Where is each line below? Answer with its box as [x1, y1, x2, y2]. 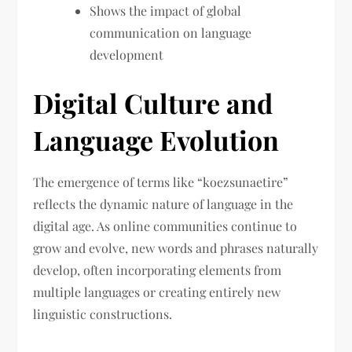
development [90, 46, 164, 64]
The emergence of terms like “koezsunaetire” [33, 174, 289, 191]
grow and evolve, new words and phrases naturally [33, 240, 319, 257]
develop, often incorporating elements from [33, 262, 282, 279]
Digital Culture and [33, 85, 273, 122]
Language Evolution [33, 122, 280, 159]
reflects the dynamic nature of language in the [33, 196, 294, 213]
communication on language [90, 24, 252, 42]
